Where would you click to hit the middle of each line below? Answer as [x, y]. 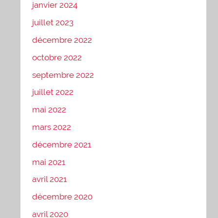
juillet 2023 [53, 23]
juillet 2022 [53, 92]
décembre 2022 [62, 40]
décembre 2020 [63, 197]
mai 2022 [49, 110]
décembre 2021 [62, 144]
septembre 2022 [63, 75]
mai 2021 [49, 162]
